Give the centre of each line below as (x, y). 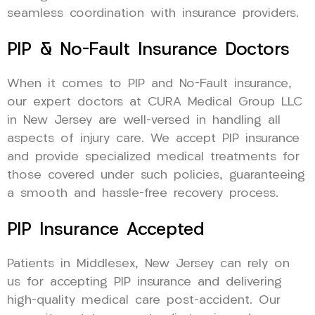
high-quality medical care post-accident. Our (144, 300)
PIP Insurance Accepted (106, 230)
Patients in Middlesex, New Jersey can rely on (148, 264)
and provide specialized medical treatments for (153, 157)
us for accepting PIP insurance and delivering (144, 282)
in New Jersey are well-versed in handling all (144, 120)
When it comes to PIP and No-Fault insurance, (149, 84)
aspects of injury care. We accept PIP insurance (153, 139)
